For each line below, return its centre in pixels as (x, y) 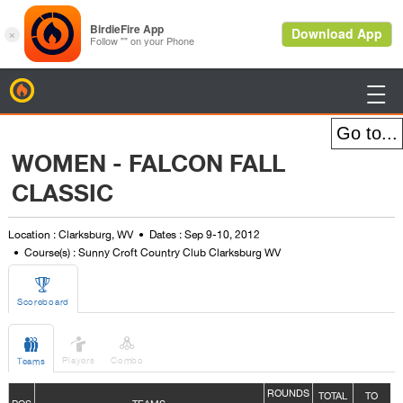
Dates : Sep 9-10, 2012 (204, 235)
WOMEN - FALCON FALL (148, 164)
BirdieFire (60, 87)
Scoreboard (43, 301)
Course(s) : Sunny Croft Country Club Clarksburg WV (152, 253)
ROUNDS (288, 394)
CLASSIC (62, 194)
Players (79, 360)
